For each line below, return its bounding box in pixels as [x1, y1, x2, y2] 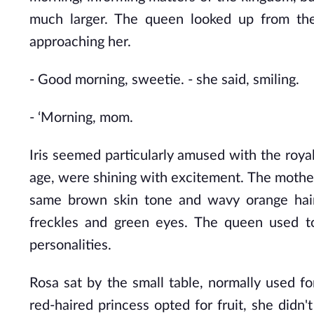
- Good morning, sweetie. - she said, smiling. [29, 73, 299, 87]
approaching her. [29, 35, 131, 49]
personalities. [29, 238, 111, 252]
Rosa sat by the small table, [29, 276, 203, 290]
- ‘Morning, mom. [29, 111, 133, 125]
